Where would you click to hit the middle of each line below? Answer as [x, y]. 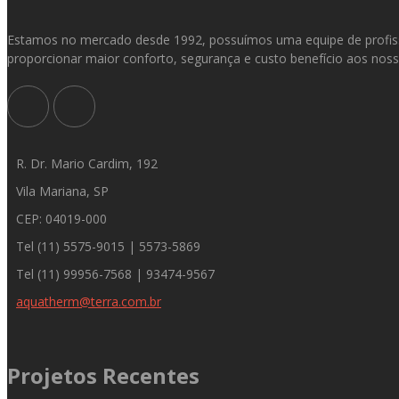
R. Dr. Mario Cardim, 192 [87, 163]
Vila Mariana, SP [62, 191]
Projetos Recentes [103, 375]
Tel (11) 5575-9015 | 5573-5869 [108, 246]
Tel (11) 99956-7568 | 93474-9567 [115, 273]
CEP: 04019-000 [61, 218]
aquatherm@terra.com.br [89, 301]
